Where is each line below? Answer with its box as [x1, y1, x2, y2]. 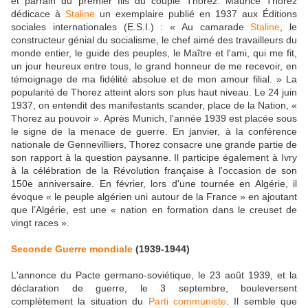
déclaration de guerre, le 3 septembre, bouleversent [11, 282, 297, 294]
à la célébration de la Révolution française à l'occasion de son [11, 165, 297, 177]
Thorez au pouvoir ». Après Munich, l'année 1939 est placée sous [11, 113, 297, 124]
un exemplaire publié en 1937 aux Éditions [95, 8, 297, 20]
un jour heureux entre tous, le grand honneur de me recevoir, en [11, 60, 297, 72]
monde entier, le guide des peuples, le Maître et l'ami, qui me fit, [11, 47, 297, 59]
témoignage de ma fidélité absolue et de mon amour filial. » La [11, 74, 297, 85]
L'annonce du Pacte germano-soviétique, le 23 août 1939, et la [11, 269, 297, 280]
